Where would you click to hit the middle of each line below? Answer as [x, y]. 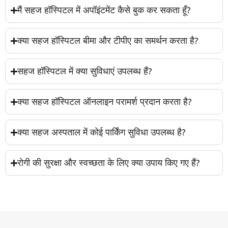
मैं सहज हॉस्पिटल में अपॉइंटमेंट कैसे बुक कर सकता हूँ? [104, 10]
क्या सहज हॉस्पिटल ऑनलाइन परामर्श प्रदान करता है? [105, 102]
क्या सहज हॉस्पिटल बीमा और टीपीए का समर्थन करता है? [108, 41]
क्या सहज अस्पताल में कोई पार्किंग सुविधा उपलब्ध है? [102, 133]
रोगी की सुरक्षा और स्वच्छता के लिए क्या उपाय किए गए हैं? [109, 163]
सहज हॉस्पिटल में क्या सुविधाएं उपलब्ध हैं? [85, 72]
